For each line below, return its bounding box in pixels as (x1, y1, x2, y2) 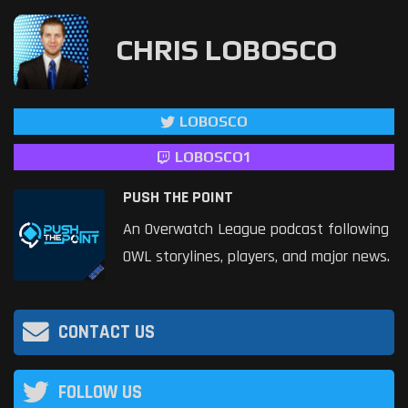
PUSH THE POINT (123, 187, 233, 209)
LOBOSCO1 (174, 148, 251, 166)
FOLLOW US (58, 380, 142, 404)
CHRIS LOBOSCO (116, 33, 337, 67)
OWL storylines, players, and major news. (123, 246, 390, 268)
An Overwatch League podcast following (123, 219, 389, 240)
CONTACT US (58, 320, 155, 344)
